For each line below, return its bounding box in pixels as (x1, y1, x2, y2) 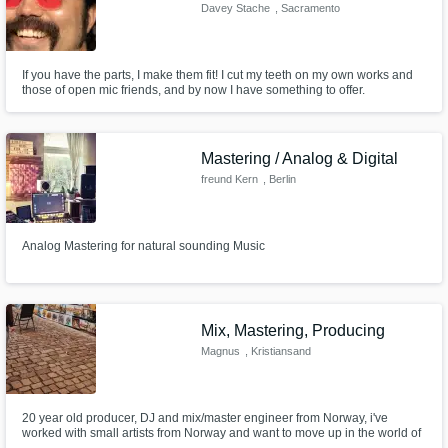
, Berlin (262, 173, 296, 186)
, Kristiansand (244, 344, 311, 357)
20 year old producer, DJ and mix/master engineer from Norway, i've (21, 410, 388, 425)
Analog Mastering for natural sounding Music (21, 239, 265, 254)
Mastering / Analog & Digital (201, 150, 399, 168)
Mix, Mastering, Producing (201, 321, 386, 339)
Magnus (201, 344, 241, 357)
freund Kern (201, 173, 259, 186)
